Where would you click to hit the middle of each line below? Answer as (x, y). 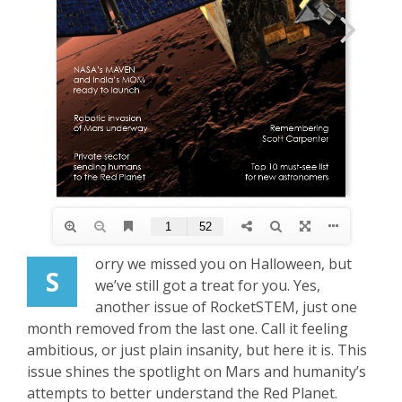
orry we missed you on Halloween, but (223, 264)
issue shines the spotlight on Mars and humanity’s (197, 371)
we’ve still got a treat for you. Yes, (208, 285)
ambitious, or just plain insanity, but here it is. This (197, 350)
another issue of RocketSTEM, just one (226, 307)
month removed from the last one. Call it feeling (188, 328)
